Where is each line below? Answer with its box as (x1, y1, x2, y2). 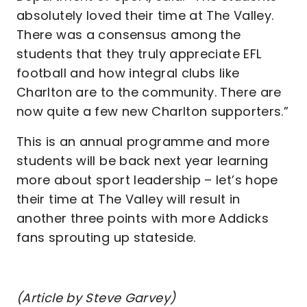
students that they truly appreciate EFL (16, 45, 262, 62)
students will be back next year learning (16, 152, 269, 169)
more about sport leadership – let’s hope (16, 171, 278, 188)
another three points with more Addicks (16, 210, 269, 227)
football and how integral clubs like (16, 64, 240, 82)
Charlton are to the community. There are (16, 84, 282, 101)
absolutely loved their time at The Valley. (16, 7, 274, 24)
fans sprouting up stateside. (16, 229, 199, 246)
